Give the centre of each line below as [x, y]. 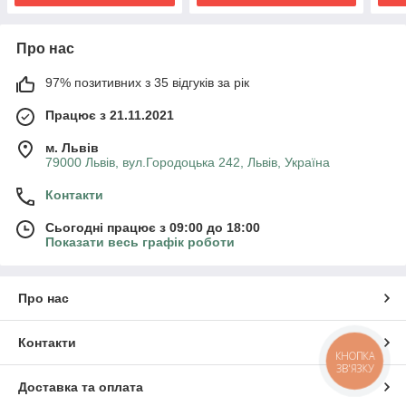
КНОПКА [355, 356]
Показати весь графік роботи [140, 242]
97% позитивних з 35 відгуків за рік [147, 82]
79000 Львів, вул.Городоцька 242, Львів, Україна [188, 162]
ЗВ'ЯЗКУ [355, 368]
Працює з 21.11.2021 [110, 115]
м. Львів [72, 147]
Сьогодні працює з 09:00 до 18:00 [153, 227]
